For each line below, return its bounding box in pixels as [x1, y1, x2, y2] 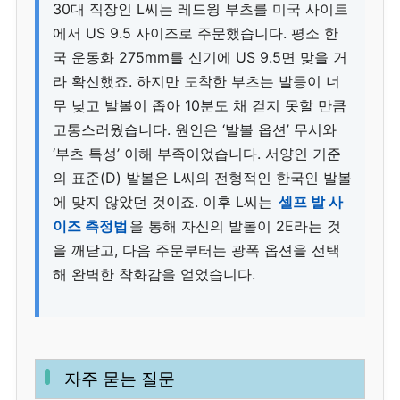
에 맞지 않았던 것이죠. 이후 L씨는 [53, 192, 277, 211]
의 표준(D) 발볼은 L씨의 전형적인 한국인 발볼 [53, 168, 352, 187]
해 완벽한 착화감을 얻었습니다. [53, 264, 255, 283]
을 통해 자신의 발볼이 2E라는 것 [129, 216, 341, 235]
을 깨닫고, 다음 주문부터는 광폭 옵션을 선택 [53, 240, 340, 259]
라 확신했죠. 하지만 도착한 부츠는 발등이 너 [53, 71, 340, 90]
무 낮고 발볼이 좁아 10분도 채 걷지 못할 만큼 [53, 96, 346, 114]
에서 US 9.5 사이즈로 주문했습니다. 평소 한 [53, 23, 338, 42]
